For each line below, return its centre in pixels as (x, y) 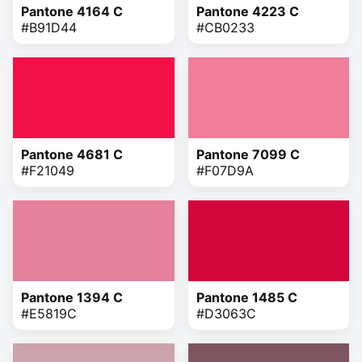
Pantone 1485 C (246, 297)
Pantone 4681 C (72, 154)
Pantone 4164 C (72, 11)
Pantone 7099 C (248, 154)
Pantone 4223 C (247, 11)
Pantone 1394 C (72, 297)
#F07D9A (225, 170)
